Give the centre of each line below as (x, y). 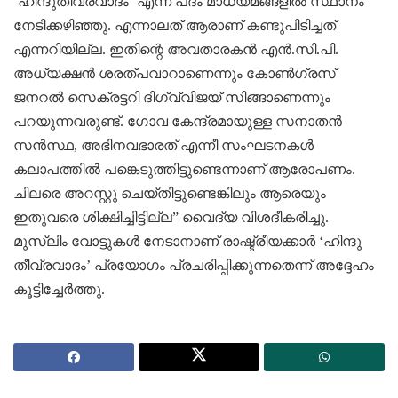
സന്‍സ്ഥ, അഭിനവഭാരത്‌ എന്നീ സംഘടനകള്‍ (163, 145)
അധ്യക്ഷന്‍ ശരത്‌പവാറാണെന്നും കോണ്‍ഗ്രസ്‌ (175, 73)
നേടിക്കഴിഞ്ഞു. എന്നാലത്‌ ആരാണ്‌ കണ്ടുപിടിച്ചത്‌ (175, 25)
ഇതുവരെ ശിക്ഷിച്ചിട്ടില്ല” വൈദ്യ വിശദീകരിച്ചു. (171, 217)
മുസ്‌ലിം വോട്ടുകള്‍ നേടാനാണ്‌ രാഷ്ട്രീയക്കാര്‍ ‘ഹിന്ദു (187, 241)
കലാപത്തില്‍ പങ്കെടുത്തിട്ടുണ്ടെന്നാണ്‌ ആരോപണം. (184, 169)
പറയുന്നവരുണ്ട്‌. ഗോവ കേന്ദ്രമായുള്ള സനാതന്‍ (178, 121)
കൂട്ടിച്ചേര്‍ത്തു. (59, 289)
